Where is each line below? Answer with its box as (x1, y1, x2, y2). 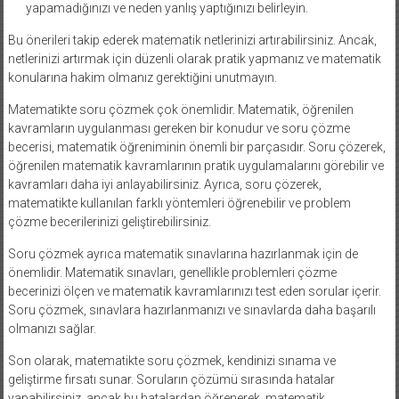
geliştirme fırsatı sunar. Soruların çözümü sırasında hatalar (7, 371, 335, 387)
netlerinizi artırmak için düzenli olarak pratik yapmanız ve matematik (7, 51, 381, 66)
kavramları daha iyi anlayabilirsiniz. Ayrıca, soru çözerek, (7, 176, 322, 191)
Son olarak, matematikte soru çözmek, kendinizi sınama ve (7, 353, 336, 368)
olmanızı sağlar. (7, 321, 96, 336)
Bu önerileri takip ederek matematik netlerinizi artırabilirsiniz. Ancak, (7, 32, 377, 47)
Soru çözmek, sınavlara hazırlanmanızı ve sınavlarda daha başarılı (7, 302, 376, 317)
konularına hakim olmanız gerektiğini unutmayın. (7, 69, 277, 85)
